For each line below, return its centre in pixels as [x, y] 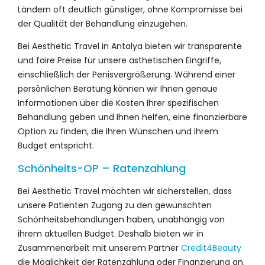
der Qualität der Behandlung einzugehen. [103, 23]
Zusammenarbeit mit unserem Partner [99, 248]
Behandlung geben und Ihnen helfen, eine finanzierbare [132, 117]
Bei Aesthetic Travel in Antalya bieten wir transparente [130, 46]
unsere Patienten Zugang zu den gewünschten [115, 205]
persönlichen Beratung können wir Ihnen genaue [118, 88]
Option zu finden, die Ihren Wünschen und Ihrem [118, 131]
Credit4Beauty [211, 248]
